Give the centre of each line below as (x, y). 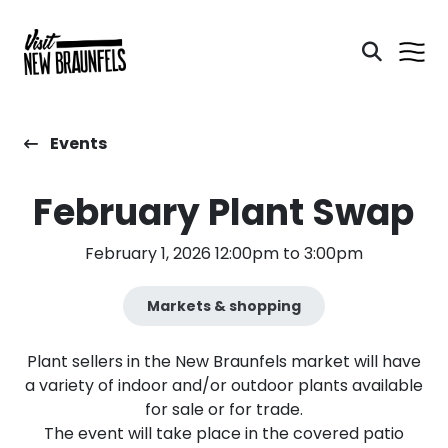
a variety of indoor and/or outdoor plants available (223, 385)
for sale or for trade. (223, 409)
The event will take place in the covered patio (223, 433)
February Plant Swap (224, 212)
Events (78, 143)
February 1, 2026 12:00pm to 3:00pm (223, 253)
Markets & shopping (223, 305)
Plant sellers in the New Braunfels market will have (223, 361)
